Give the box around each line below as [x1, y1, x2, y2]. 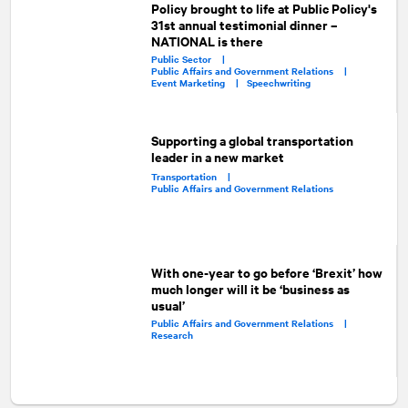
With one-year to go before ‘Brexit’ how [150, 262, 382, 282]
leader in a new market [151, 146, 285, 166]
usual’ [150, 295, 185, 315]
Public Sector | [150, 51, 233, 66]
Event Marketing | [150, 75, 247, 89]
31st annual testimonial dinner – [150, 14, 338, 34]
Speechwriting [246, 75, 311, 89]
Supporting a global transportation [151, 129, 354, 149]
